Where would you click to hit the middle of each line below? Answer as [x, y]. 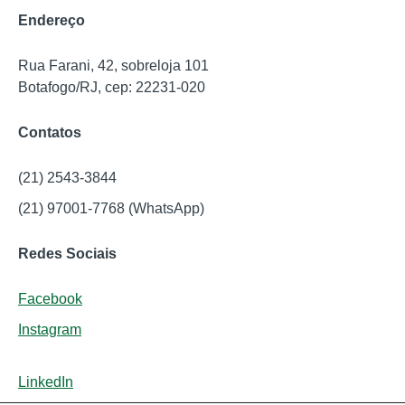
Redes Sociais [67, 254]
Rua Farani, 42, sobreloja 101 [113, 66]
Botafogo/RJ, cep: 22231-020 [112, 88]
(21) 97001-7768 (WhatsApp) [111, 209]
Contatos [50, 133]
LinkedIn [46, 382]
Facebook [50, 299]
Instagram [50, 330]
